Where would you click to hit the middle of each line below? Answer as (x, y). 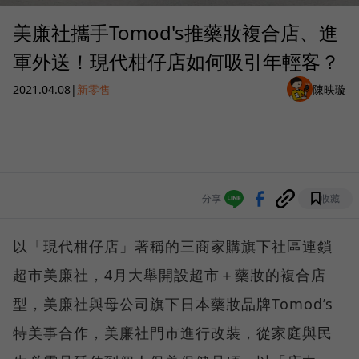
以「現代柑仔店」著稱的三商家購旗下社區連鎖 (173, 246)
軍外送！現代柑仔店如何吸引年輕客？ (176, 62)
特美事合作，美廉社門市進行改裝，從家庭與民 (173, 333)
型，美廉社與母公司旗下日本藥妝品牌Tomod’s (173, 304)
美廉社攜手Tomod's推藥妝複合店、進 (175, 33)
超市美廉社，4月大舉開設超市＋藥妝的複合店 (169, 275)
